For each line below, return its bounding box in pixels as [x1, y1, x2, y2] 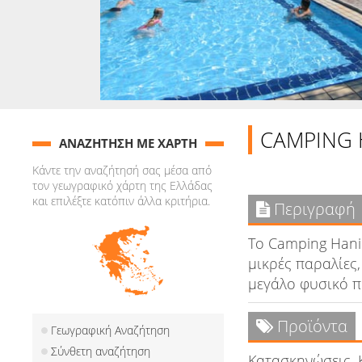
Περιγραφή [269, 198, 356, 220]
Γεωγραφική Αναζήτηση [51, 322, 170, 338]
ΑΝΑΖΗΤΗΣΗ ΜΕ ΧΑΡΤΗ [58, 135, 197, 151]
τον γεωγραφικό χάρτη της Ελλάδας [32, 178, 213, 193]
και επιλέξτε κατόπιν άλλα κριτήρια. [32, 193, 210, 208]
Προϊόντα [272, 315, 347, 337]
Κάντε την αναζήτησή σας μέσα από [32, 162, 212, 178]
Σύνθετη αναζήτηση [51, 343, 150, 359]
